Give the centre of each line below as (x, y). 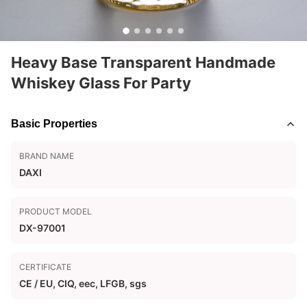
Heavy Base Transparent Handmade (143, 62)
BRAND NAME (47, 156)
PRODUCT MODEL (56, 211)
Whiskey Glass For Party (101, 83)
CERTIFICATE (45, 267)
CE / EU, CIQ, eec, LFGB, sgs (83, 283)
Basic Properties (54, 124)
